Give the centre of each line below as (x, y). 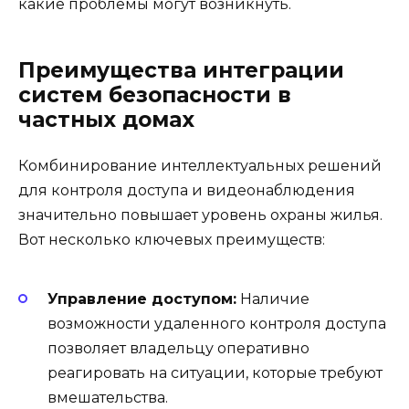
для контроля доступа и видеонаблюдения (187, 190)
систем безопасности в (155, 94)
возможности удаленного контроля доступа (217, 323)
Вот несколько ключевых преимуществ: (172, 239)
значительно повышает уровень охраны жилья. (200, 215)
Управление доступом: (142, 299)
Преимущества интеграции (181, 70)
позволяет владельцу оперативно (178, 348)
